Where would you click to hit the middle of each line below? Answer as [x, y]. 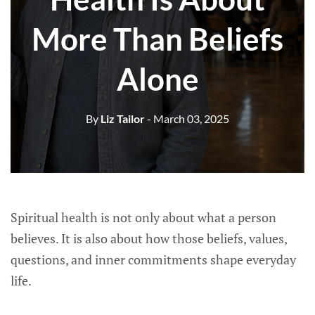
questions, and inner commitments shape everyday [153, 259]
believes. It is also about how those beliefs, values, [149, 238]
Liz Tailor [122, 118]
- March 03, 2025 [188, 118]
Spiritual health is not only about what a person [143, 217]
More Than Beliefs [157, 38]
